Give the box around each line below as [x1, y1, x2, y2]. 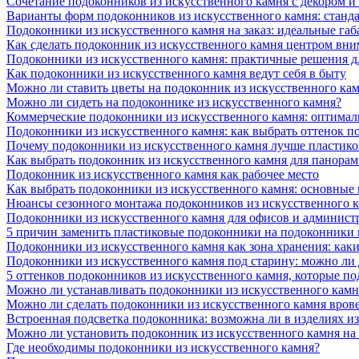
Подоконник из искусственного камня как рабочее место [6, 167, 319, 181]
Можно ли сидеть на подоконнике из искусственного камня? [6, 95, 341, 109]
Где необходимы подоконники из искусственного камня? [6, 340, 320, 354]
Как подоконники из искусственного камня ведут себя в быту [6, 66, 346, 80]
